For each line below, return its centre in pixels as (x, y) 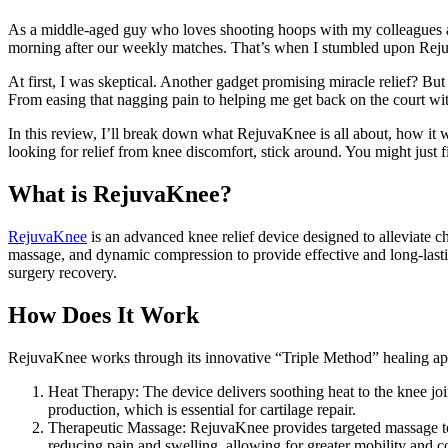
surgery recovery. (62, 272)
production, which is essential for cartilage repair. (202, 409)
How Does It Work (103, 314)
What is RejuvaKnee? (120, 193)
